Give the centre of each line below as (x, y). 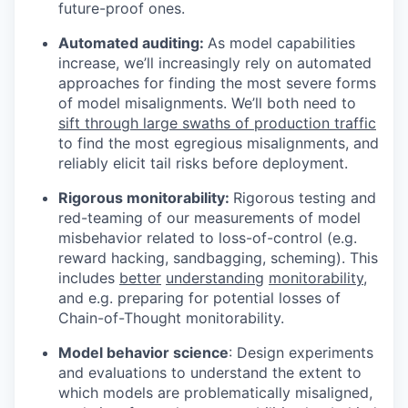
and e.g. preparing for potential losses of (199, 297)
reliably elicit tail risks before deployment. (203, 163)
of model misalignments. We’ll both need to (207, 102)
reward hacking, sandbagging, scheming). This (218, 257)
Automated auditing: (133, 42)
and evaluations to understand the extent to (210, 372)
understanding (215, 277)
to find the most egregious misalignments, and (219, 143)
